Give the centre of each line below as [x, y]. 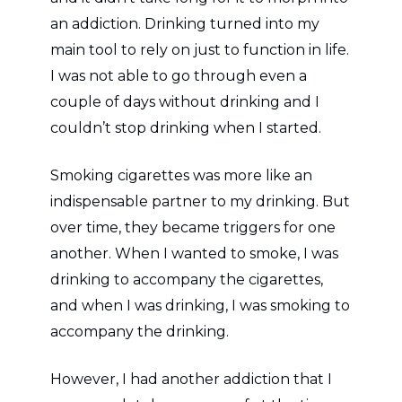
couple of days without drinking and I [185, 101]
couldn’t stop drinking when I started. [186, 127]
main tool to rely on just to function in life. [200, 49]
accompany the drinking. [140, 331]
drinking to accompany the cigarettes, [187, 279]
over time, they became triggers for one [193, 227]
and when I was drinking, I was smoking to [200, 305]
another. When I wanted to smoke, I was [194, 253]
